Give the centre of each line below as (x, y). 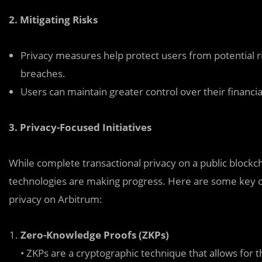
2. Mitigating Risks (53, 20)
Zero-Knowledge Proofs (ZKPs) (95, 235)
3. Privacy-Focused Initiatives (80, 127)
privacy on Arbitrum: (56, 199)
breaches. (43, 73)
